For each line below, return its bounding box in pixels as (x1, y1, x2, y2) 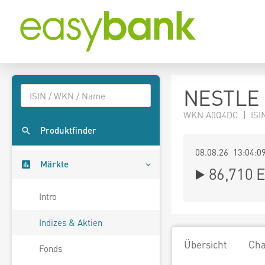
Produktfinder (40, 124, 96, 137)
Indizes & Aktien (39, 216, 102, 229)
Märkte (40, 158, 69, 170)
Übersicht (184, 238, 227, 251)
